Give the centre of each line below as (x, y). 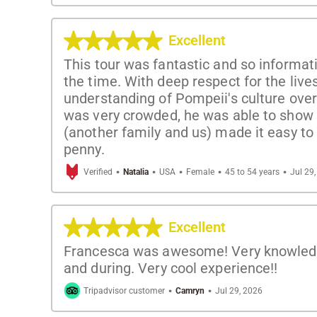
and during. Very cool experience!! (171, 268)
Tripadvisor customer (124, 290)
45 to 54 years (252, 172)
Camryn (190, 290)
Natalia (136, 172)
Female (200, 172)
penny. (84, 149)
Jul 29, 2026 (239, 290)
